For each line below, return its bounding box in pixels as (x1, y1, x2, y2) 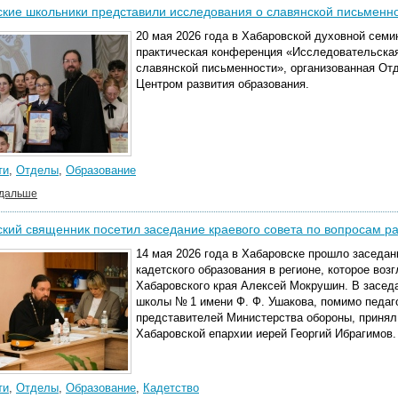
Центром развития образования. (136, 77, 309, 91)
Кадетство (143, 381, 199, 394)
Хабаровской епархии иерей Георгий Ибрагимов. (136, 327, 396, 340)
